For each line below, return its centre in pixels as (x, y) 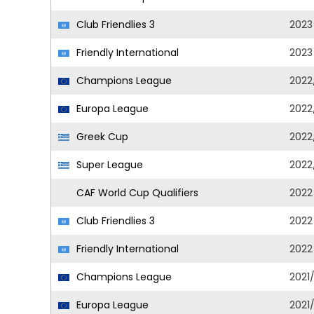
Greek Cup (101, 137)
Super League (108, 165)
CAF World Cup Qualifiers (136, 193)
